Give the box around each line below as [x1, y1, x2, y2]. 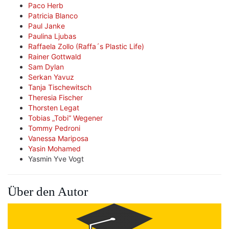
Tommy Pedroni [28, 124, 80, 132]
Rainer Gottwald [28, 52, 81, 61]
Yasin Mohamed [28, 144, 81, 153]
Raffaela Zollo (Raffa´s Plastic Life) [28, 42, 144, 51]
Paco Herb [28, 1, 63, 10]
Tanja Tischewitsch [28, 83, 91, 91]
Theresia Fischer [28, 93, 83, 102]
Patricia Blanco [28, 11, 78, 20]
